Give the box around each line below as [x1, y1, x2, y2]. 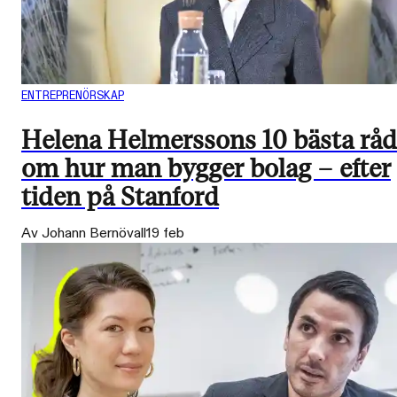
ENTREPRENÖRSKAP [21, 87, 124, 104]
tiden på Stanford [21, 180, 219, 214]
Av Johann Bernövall [21, 223, 146, 243]
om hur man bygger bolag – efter [21, 152, 391, 185]
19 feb [146, 223, 184, 243]
